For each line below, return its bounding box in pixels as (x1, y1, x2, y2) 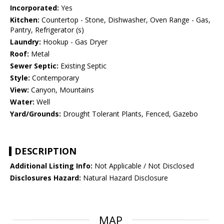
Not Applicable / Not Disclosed (92, 161, 194, 171)
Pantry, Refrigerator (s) (10, 25, 84, 35)
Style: (10, 73, 30, 83)
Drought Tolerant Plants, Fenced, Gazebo (61, 109, 198, 119)
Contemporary (30, 73, 79, 83)
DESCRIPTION (14, 145, 76, 157)
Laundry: (10, 37, 41, 47)
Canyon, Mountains (29, 85, 94, 95)
